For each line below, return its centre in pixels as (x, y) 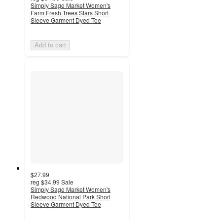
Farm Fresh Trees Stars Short (70, 12)
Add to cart (50, 45)
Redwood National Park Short (71, 196)
